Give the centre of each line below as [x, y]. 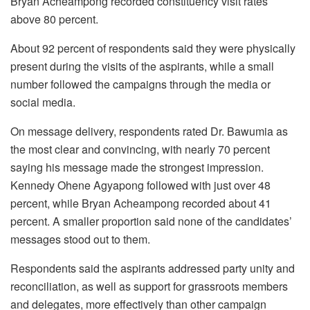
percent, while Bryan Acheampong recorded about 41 [141, 203]
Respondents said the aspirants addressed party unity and [153, 268]
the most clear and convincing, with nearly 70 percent [140, 149]
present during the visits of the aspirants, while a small [142, 66]
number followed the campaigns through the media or [140, 84]
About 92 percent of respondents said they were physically [153, 48]
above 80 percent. [54, 19]
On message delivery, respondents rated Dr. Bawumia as [149, 131]
